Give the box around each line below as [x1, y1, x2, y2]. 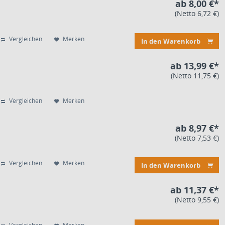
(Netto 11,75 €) [171, 70, 219, 80]
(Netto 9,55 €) [175, 195, 219, 205]
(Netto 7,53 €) [175, 133, 219, 143]
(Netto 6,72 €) [175, 8, 219, 18]
